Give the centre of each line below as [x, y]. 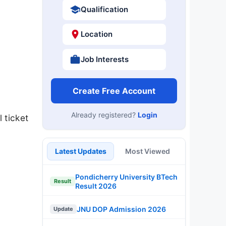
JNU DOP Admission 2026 [121, 209]
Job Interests [104, 59]
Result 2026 [96, 186]
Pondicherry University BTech [126, 177]
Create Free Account [114, 91]
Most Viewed [148, 151]
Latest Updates [80, 151]
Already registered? [104, 115]
